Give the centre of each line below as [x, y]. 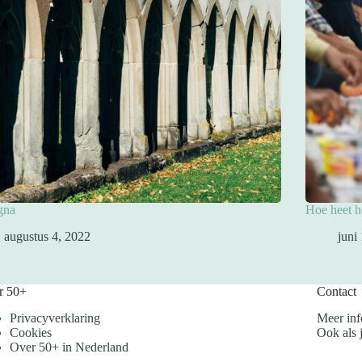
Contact [336, 291]
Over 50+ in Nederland [69, 347]
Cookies [30, 332]
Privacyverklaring [55, 318]
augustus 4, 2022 [48, 236]
